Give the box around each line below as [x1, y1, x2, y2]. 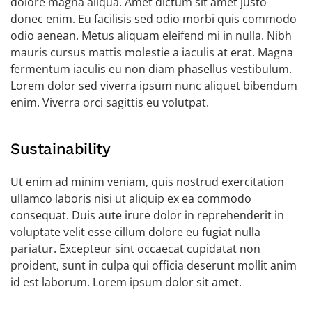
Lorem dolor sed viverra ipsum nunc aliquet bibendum [10, 78, 297, 93]
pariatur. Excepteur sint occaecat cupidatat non [10, 241, 260, 256]
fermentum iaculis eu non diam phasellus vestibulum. [10, 61, 292, 77]
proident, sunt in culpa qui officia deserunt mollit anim [10, 258, 297, 273]
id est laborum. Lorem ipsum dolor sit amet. [10, 274, 242, 290]
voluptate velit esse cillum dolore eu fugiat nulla [10, 224, 260, 240]
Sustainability [10, 140, 111, 157]
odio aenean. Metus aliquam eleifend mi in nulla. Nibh [10, 28, 292, 43]
